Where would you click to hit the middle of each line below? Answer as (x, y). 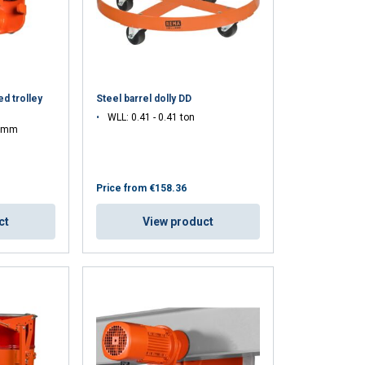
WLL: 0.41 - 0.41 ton (152, 117)
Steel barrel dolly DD (144, 98)
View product (178, 221)
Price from (122, 188)
